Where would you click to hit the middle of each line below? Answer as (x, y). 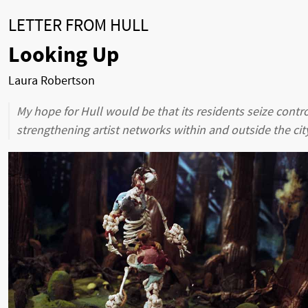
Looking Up (64, 55)
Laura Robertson (52, 81)
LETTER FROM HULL (78, 25)
